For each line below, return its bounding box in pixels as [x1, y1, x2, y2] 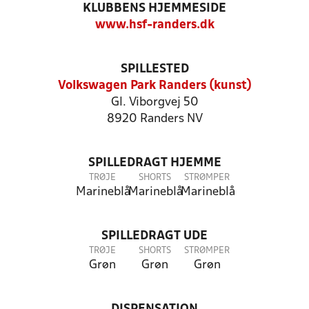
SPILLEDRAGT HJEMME [88, 157, 221, 169]
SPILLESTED [120, 63, 189, 75]
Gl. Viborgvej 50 [110, 97, 199, 108]
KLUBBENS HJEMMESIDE [83, 3, 226, 14]
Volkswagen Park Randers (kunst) [57, 80, 252, 92]
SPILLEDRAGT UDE [101, 230, 208, 242]
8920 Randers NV [106, 113, 203, 125]
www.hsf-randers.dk [94, 19, 215, 31]
